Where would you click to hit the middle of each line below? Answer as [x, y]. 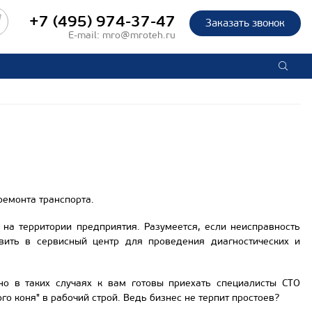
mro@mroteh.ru [139, 35]
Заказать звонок [245, 23]
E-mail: [85, 35]
